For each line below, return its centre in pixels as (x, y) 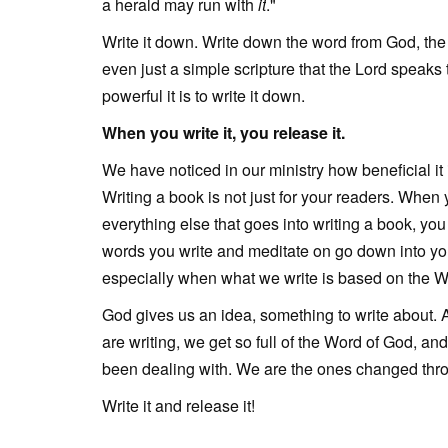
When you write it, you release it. (223, 132)
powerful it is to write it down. (203, 95)
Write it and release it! (180, 405)
